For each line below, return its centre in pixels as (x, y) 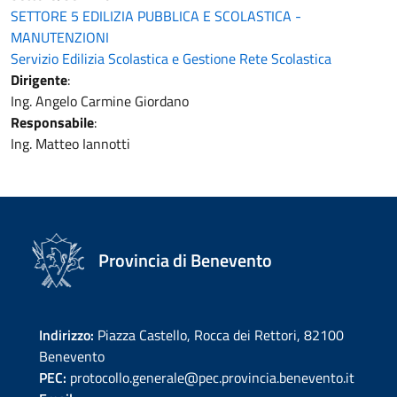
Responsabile (52, 122)
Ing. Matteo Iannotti (70, 144)
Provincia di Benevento (185, 260)
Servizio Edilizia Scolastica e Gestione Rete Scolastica (171, 58)
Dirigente (39, 80)
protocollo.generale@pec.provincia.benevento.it (212, 378)
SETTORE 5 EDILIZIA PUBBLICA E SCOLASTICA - (156, 16)
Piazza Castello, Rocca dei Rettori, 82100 (219, 335)
